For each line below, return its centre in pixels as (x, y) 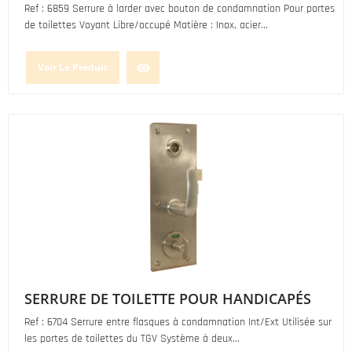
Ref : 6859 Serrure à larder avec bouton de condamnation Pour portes (180, 9)
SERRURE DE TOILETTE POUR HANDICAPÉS (168, 299)
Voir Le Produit (73, 67)
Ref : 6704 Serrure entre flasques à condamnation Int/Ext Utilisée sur (178, 322)
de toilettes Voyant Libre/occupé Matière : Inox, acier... (146, 25)
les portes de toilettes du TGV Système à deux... (132, 339)
